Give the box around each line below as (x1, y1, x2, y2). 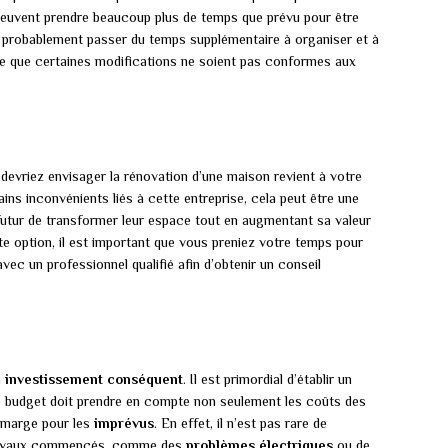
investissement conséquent (5, 370, 183, 387)
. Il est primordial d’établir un (183, 370, 352, 387)
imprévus (94, 414, 154, 431)
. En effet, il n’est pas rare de (154, 414, 327, 431)
